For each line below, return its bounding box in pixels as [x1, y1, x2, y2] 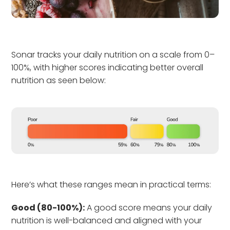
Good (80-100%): [11, 201, 85, 214]
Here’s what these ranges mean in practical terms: [11, 178, 212, 190]
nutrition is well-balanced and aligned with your [11, 214, 202, 226]
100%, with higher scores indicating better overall [11, 62, 204, 74]
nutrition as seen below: [11, 74, 106, 87]
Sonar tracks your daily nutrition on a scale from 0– [11, 49, 215, 61]
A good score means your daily [85, 201, 213, 214]
